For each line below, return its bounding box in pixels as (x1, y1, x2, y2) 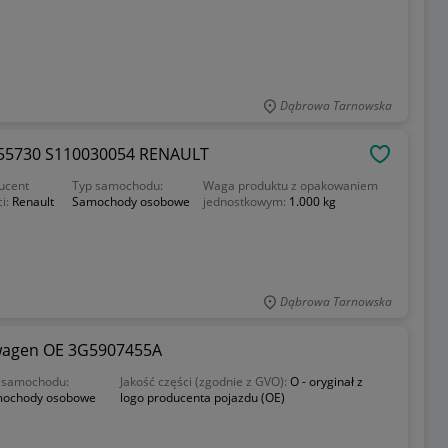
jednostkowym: (202, 193, 289, 210)
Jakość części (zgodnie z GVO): (120, 373, 291, 390)
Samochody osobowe (72, 193, 191, 210)
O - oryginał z (290, 373, 364, 390)
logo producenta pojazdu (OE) (120, 389, 286, 406)
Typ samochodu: (72, 177, 164, 194)
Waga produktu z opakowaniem (202, 177, 378, 194)
